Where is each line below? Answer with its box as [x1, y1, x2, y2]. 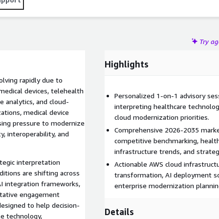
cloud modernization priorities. [114, 113, 209, 121]
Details [105, 206, 134, 217]
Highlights [105, 59, 149, 69]
